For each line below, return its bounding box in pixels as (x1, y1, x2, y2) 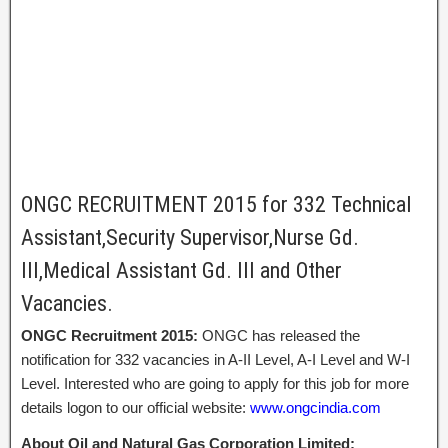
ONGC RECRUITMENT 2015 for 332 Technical (21, 192, 412, 217)
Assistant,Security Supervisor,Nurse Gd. (21, 225, 359, 250)
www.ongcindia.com (246, 399, 381, 416)
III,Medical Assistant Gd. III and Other (21, 258, 342, 283)
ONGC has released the (202, 327, 360, 344)
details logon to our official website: (21, 399, 246, 416)
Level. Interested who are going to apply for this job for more (21, 375, 409, 392)
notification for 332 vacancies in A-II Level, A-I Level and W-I (21, 351, 410, 368)
